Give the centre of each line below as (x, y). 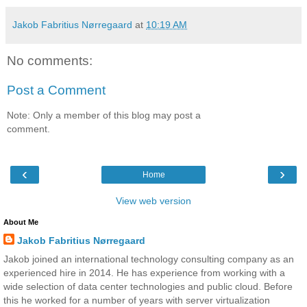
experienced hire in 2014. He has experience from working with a (144, 273)
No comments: (50, 60)
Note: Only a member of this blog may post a (104, 115)
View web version (153, 201)
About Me (21, 222)
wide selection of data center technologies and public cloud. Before (148, 287)
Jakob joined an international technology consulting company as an (149, 259)
